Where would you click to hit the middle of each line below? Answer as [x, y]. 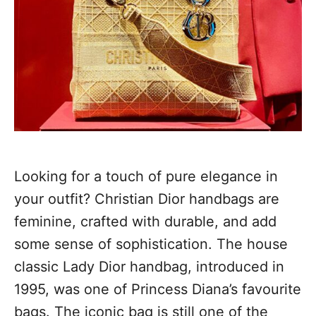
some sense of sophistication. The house [151, 244]
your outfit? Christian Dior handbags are [147, 199]
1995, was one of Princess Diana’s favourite [158, 290]
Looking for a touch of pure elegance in [146, 177]
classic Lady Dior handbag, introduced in [149, 267]
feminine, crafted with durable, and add [145, 222]
